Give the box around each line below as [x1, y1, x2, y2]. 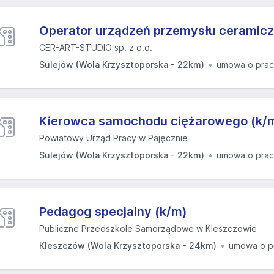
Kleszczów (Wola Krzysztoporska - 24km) [39, 240, 217, 251]
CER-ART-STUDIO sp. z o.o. [39, 42, 152, 53]
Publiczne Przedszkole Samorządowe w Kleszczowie [39, 223, 257, 234]
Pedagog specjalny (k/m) [39, 204, 187, 219]
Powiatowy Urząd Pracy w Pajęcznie [39, 133, 188, 143]
